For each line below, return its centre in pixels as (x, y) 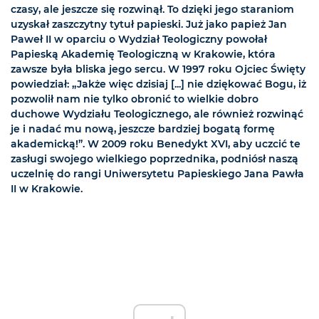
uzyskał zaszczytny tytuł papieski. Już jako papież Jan (149, 25)
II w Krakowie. (47, 189)
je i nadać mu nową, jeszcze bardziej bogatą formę (143, 129)
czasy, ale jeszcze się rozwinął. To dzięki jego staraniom (152, 10)
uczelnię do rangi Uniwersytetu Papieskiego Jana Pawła (157, 174)
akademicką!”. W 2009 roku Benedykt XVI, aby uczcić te (156, 144)
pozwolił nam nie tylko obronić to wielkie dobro (135, 99)
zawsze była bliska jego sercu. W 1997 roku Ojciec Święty (158, 69)
